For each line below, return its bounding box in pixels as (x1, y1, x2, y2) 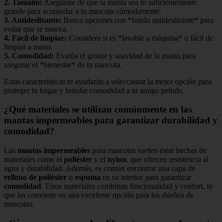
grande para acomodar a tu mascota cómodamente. (4, 6, 162, 15)
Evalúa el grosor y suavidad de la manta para (54, 51, 196, 60)
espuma (75, 173, 101, 182)
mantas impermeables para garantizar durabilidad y (4, 115, 218, 126)
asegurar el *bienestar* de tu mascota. (4, 60, 122, 69)
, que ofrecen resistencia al (126, 155, 209, 164)
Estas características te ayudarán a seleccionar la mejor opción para (4, 77, 212, 86)
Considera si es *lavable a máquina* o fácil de (67, 33, 213, 42)
